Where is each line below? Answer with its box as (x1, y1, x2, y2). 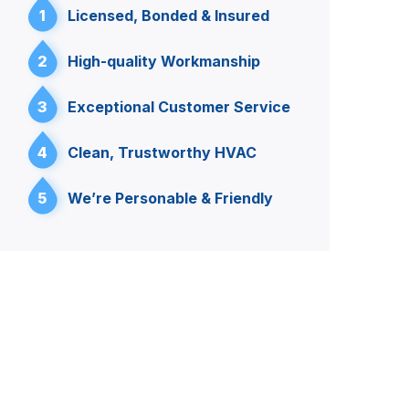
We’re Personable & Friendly (68, 189, 273, 207)
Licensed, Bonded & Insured (68, 6, 269, 25)
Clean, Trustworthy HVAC (68, 143, 257, 162)
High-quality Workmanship (68, 52, 260, 70)
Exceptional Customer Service (68, 98, 290, 116)
